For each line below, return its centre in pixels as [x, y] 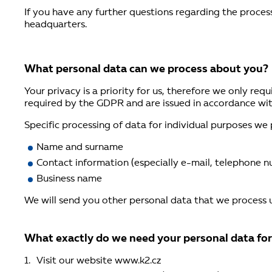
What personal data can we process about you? [146, 70]
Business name [69, 179]
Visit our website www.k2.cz [99, 261]
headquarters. [56, 25]
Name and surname [80, 148]
